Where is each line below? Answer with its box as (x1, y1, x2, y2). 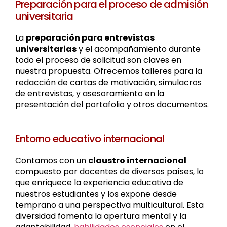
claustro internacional (88, 155, 186, 167)
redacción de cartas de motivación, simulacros (15, 76, 202, 88)
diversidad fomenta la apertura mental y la (15, 210, 186, 222)
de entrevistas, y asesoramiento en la (15, 87, 164, 99)
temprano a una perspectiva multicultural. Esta (15, 199, 204, 211)
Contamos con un (15, 155, 88, 167)
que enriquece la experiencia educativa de (15, 177, 183, 189)
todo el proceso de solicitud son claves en (15, 54, 181, 66)
